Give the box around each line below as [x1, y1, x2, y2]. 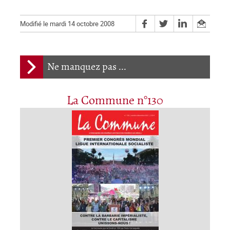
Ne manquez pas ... [47, 61, 126, 73]
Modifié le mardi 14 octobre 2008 [20, 19, 114, 29]
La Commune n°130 [67, 94, 163, 108]
